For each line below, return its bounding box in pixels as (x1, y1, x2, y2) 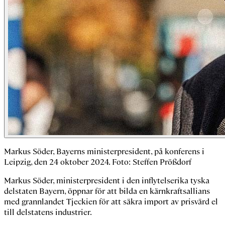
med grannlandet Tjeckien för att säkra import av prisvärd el (4, 196, 218, 207)
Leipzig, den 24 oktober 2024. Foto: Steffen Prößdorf (4, 157, 191, 167)
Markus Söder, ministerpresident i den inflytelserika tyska (4, 175, 209, 186)
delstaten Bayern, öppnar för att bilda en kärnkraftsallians (4, 186, 210, 196)
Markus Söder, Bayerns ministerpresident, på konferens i (4, 146, 204, 157)
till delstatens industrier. (4, 207, 92, 217)
